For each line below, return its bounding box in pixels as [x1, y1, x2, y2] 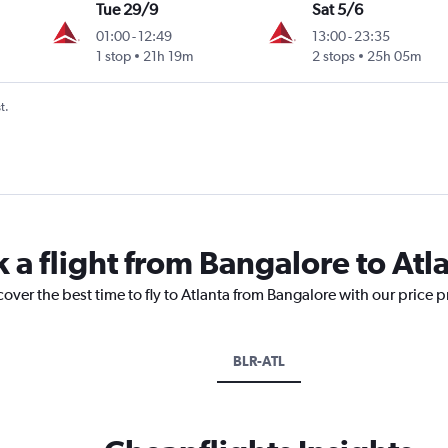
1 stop [96, 48, 132, 65]
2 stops [311, 48, 355, 65]
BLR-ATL [232, 353, 285, 370]
